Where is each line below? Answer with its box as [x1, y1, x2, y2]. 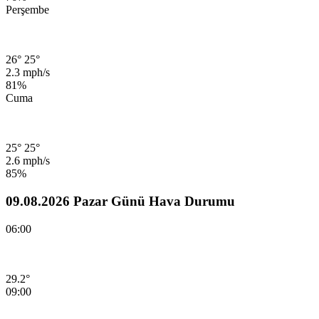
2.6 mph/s [6, 155, 50, 167]
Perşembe [6, 4, 49, 16]
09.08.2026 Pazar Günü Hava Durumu [6, 193, 235, 209]
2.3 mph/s [6, 66, 50, 79]
